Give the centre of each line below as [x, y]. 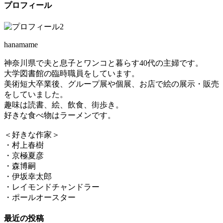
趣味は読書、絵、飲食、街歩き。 [64, 105]
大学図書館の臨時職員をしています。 [72, 73]
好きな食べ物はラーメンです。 [60, 115]
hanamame [21, 44]
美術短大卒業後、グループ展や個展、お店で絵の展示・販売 [111, 84]
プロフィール [28, 5]
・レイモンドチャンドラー [52, 187]
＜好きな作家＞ [32, 134]
